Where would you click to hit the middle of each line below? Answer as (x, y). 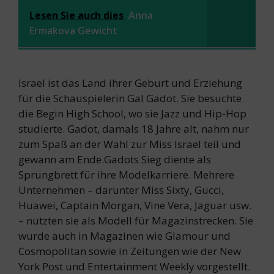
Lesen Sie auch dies (76, 15)
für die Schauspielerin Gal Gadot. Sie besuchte (130, 98)
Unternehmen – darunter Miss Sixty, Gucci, (121, 190)
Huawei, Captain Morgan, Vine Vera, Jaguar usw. (135, 205)
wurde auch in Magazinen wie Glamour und (124, 235)
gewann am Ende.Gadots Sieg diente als (115, 159)
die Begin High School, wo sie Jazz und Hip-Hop (132, 113)
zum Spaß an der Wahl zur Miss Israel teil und (130, 144)
